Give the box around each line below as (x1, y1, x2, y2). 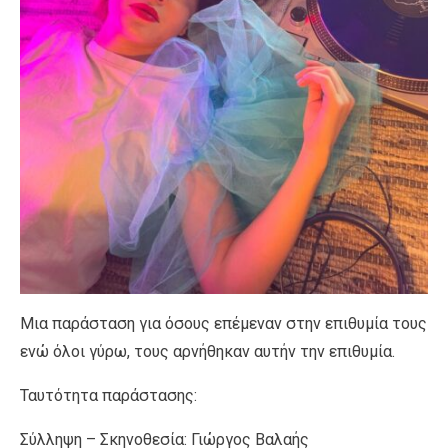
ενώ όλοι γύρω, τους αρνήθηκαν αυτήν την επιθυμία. (20, 341, 395, 361)
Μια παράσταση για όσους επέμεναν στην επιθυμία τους (20, 313, 427, 333)
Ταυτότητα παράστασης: (20, 385, 197, 405)
